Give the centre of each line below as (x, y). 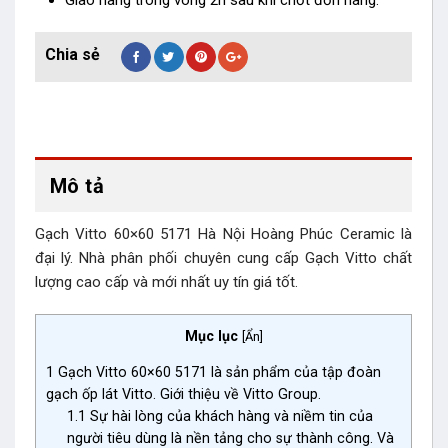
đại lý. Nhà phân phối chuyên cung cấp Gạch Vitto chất (223, 258)
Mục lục (211, 335)
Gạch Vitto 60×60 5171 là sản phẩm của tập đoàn (217, 371)
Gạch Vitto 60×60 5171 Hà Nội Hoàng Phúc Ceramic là (223, 234)
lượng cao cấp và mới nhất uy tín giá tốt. (166, 282)
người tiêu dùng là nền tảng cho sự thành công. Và (231, 437)
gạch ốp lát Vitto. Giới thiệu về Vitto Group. (185, 393)
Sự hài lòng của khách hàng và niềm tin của (230, 415)
